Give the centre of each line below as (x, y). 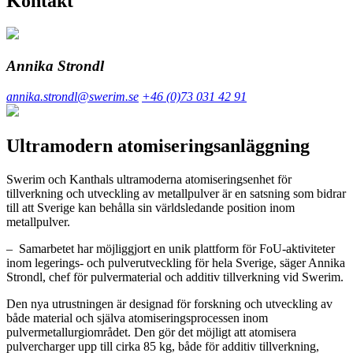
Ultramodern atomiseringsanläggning (158, 145)
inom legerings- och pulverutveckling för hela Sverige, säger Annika (176, 262)
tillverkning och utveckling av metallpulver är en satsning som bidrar (176, 193)
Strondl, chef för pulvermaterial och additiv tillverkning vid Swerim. (176, 277)
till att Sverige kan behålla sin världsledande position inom (150, 207)
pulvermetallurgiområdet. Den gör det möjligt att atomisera (151, 332)
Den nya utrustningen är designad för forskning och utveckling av (169, 303)
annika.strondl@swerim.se (72, 96)
